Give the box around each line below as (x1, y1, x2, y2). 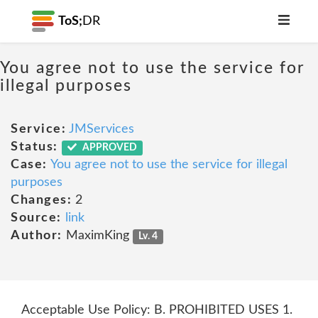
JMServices (69, 123, 134, 136)
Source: (11, 212, 62, 224)
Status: (11, 141, 58, 153)
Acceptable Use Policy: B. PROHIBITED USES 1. (21, 304, 292, 317)
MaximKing (62, 229, 133, 242)
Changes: (11, 194, 72, 207)
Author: (11, 229, 62, 242)
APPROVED (80, 143, 138, 153)
